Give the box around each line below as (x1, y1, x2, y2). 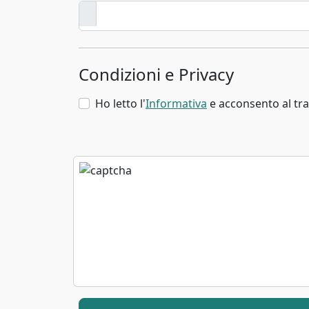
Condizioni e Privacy (79, 62, 234, 86)
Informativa (146, 95, 207, 111)
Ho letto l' (95, 95, 146, 111)
